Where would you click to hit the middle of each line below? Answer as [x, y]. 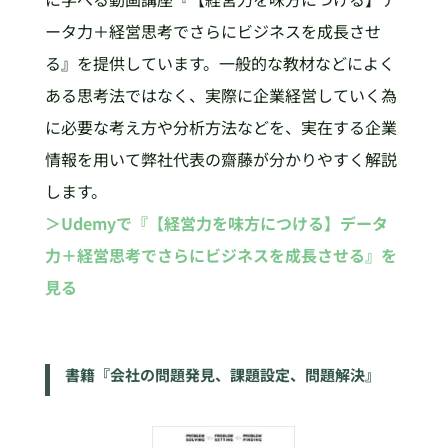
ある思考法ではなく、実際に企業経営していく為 [220, 95]
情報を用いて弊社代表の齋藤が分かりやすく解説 [220, 159]
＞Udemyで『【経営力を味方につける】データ [216, 223]
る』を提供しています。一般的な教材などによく [219, 63]
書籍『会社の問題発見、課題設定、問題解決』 [222, 375]
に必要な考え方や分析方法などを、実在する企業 [220, 127]
